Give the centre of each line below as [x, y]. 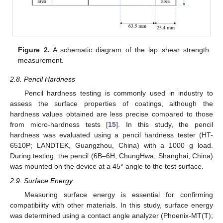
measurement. [41, 60]
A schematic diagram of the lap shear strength [129, 50]
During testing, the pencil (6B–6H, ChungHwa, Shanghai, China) [111, 156]
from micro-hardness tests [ [59, 125]
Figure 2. [34, 50]
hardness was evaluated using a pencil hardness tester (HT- [111, 135]
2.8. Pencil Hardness [43, 79]
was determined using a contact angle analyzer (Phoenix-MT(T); [111, 215]
